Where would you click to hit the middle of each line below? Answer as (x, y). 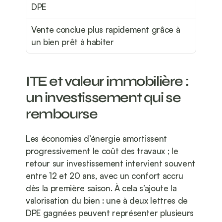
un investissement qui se (103, 98)
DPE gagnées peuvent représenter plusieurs (110, 213)
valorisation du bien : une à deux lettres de (107, 201)
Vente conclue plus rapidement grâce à (106, 30)
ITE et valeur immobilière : (107, 82)
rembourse (62, 114)
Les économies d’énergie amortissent (97, 139)
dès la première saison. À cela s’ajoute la (101, 188)
